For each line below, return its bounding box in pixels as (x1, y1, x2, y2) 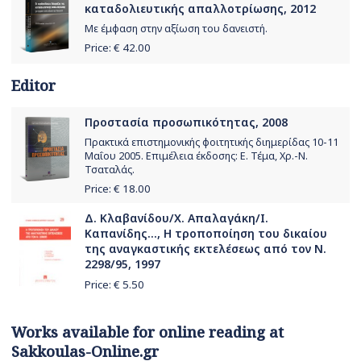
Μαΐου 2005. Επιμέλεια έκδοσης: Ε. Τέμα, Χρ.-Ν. (85, 148, 308, 163)
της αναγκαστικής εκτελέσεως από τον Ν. (85, 240, 326, 256)
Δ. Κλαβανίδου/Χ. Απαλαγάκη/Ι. (85, 210, 268, 226)
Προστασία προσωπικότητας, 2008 (85, 114, 288, 130)
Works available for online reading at (11, 322, 284, 342)
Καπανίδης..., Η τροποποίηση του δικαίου (85, 225, 327, 241)
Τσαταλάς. (85, 162, 135, 176)
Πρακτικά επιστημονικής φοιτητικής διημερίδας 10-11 (85, 135, 338, 149)
